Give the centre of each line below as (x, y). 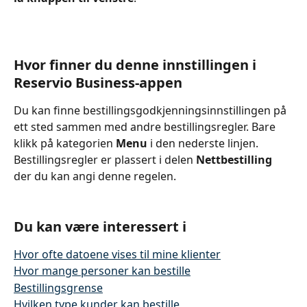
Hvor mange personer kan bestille (102, 271)
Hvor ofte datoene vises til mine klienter (117, 254)
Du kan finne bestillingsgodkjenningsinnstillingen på (151, 111)
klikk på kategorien (65, 144)
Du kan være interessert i (100, 226)
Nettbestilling (234, 160)
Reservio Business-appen (98, 83)
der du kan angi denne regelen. (95, 176)
